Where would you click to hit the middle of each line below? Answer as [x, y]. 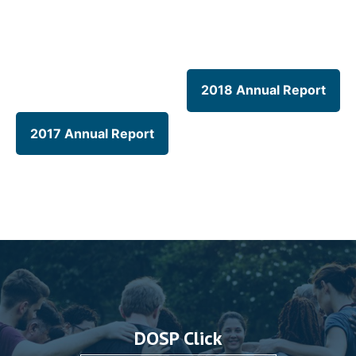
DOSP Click [178, 338]
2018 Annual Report [263, 90]
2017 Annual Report [92, 133]
